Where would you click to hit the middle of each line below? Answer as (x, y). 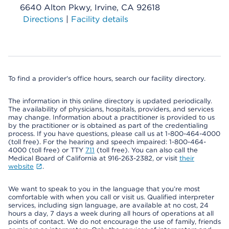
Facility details (100, 19)
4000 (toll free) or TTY (47, 150)
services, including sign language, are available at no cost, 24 (108, 205)
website (21, 166)
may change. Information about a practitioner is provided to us (111, 117)
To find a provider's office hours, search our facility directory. (107, 78)
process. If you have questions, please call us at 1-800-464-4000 (114, 134)
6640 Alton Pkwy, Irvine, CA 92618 (90, 7)
